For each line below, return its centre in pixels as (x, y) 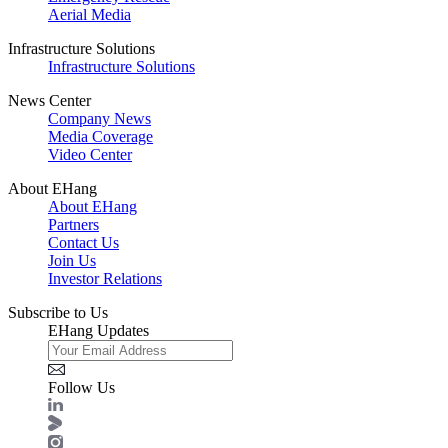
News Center (49, 101)
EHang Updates (98, 331)
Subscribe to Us (58, 313)
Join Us (72, 261)
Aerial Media (89, 15)
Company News (99, 119)
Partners (73, 225)
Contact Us (83, 243)
